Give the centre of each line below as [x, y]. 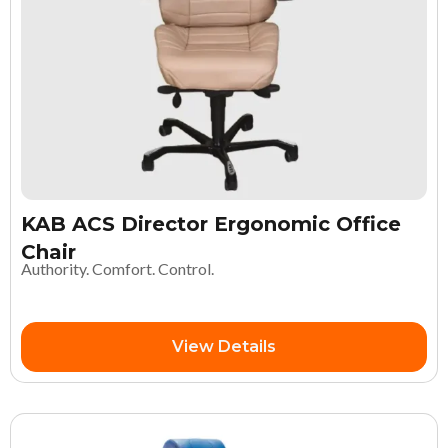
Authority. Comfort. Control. [117, 268]
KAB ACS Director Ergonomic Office [211, 223]
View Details [224, 346]
